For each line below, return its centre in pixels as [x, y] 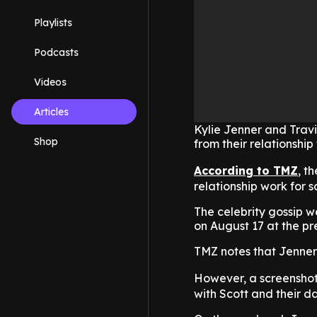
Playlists [53, 23]
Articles [51, 112]
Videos [50, 82]
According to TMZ [246, 171]
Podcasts [56, 52]
